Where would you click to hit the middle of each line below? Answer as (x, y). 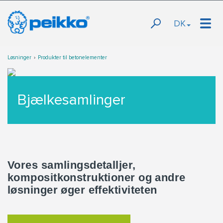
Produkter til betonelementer (72, 57)
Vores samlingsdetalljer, (72, 165)
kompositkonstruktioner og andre (97, 177)
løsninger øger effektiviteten (82, 190)
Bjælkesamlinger (71, 100)
